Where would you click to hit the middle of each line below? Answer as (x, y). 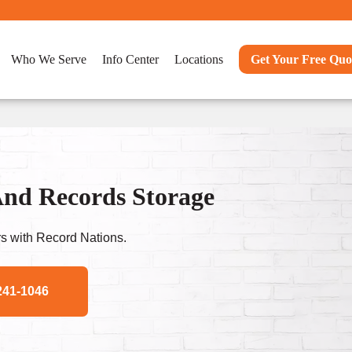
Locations (199, 59)
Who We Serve (49, 59)
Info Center (130, 59)
